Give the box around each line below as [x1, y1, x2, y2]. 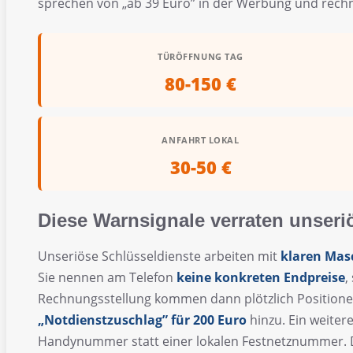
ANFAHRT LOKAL [162, 133, 240, 146]
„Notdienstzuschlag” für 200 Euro [38, 311, 247, 329]
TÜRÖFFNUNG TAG [158, 50, 243, 62]
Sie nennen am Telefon [38, 269, 176, 287]
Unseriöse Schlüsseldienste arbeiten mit [38, 247, 281, 266]
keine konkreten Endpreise [176, 269, 345, 287]
